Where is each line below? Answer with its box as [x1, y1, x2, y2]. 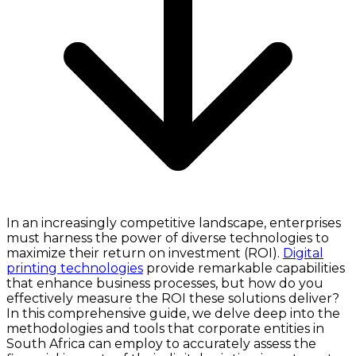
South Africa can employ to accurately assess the [6, 335, 316, 351]
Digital [283, 245, 323, 261]
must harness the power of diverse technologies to [6, 230, 329, 246]
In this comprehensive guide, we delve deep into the [6, 305, 340, 321]
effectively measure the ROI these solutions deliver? [6, 290, 339, 306]
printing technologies [6, 260, 143, 276]
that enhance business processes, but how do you [6, 275, 323, 291]
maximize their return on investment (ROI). [6, 245, 283, 261]
